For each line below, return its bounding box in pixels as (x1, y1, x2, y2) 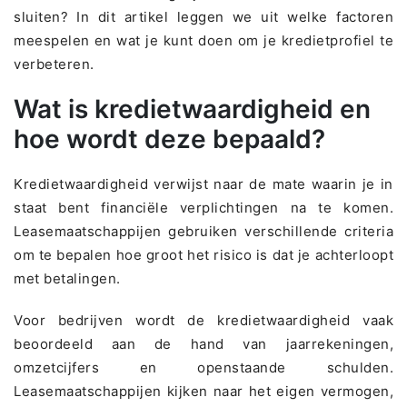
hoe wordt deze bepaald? (14, 123, 325, 154)
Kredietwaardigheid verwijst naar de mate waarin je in (14, 174, 393, 193)
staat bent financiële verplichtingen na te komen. (14, 198, 393, 216)
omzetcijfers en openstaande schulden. (14, 358, 393, 376)
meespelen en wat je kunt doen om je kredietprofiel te (14, 31, 393, 49)
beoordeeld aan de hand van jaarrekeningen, (14, 334, 393, 352)
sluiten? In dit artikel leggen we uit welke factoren (14, 7, 393, 25)
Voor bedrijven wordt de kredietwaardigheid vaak (14, 311, 393, 329)
